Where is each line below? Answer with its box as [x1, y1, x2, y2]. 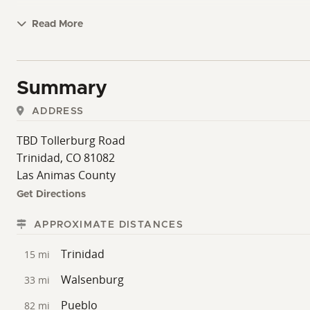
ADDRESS [28, 107, 84, 117]
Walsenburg [61, 272, 124, 288]
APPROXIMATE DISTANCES [30, 220, 184, 230]
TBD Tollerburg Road [17, 133, 125, 149]
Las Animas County [17, 167, 116, 183]
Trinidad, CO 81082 [17, 150, 115, 166]
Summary [17, 79, 107, 99]
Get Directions [17, 190, 86, 200]
